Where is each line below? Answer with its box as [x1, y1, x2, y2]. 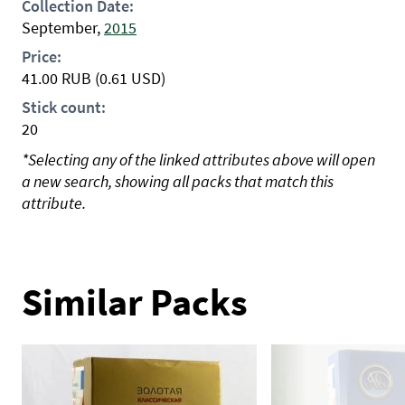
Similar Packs [22, 278, 248, 325]
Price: [22, 46, 61, 67]
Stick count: [22, 97, 106, 118]
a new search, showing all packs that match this [22, 171, 334, 192]
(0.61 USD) [95, 68, 165, 89]
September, [22, 17, 100, 38]
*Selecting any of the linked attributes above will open [22, 149, 375, 170]
